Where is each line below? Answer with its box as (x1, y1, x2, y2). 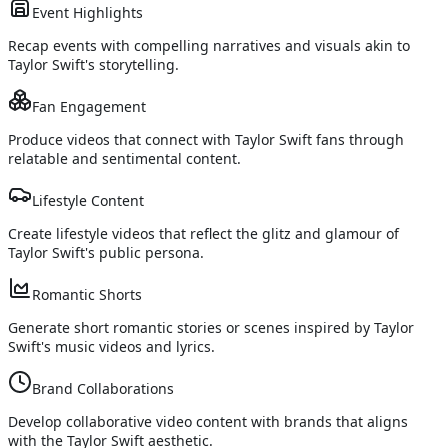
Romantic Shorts (32, 285, 142, 305)
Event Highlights (32, 3, 143, 23)
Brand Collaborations (32, 379, 174, 399)
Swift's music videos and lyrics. (8, 337, 215, 357)
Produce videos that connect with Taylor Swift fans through (8, 130, 404, 150)
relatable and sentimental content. (8, 149, 241, 169)
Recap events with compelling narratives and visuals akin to (8, 36, 410, 56)
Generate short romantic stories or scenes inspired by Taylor (8, 318, 414, 338)
